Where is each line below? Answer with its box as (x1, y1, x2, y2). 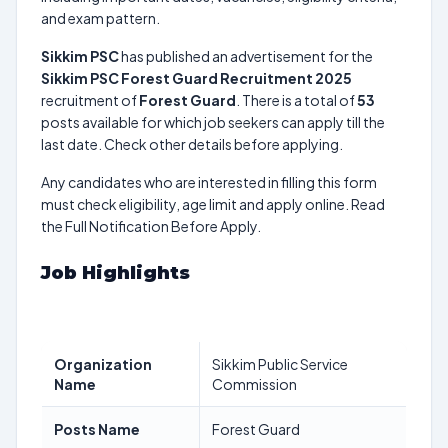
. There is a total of (236, 91, 357, 109)
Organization (54, 355, 152, 373)
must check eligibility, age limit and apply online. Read (41, 195, 385, 213)
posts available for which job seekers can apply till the (41, 113, 385, 131)
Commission (212, 375, 297, 393)
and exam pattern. (41, 9, 160, 27)
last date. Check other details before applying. (41, 135, 343, 153)
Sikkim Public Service (212, 355, 348, 373)
